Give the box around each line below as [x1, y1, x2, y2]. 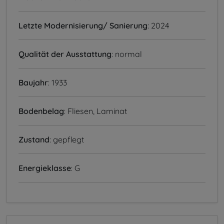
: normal [111, 49, 142, 59]
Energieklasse [18, 163, 71, 173]
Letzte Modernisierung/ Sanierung [18, 20, 147, 31]
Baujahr [18, 77, 48, 88]
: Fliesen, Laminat [64, 106, 127, 116]
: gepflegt [49, 134, 84, 145]
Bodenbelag [18, 106, 64, 116]
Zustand [18, 134, 49, 145]
